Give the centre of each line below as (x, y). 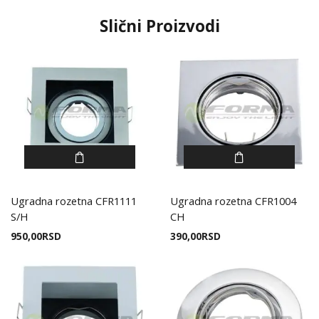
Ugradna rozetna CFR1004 (233, 201)
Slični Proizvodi (159, 26)
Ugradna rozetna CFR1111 (74, 201)
